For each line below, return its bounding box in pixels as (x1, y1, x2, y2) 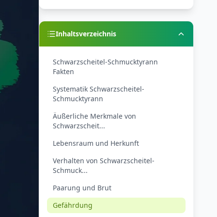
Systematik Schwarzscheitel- (53, 84, 144, 93)
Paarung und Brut (53, 183, 111, 192)
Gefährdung (53, 201, 93, 210)
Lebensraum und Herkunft (53, 139, 139, 148)
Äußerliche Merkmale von (53, 111, 136, 121)
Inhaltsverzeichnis (56, 29, 116, 38)
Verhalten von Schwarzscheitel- (53, 156, 155, 165)
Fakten (53, 67, 74, 76)
